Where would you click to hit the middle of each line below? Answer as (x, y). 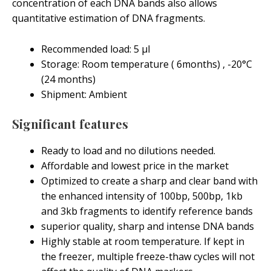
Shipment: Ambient (84, 95)
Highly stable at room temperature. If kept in (143, 242)
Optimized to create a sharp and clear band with (149, 181)
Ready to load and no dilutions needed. (128, 151)
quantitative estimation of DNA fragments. (109, 18)
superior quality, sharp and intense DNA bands (148, 227)
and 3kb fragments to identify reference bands (147, 211)
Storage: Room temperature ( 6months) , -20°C (147, 64)
